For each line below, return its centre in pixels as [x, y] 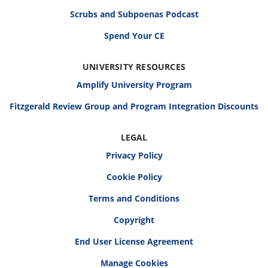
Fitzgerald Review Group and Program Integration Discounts [134, 106]
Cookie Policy [134, 177]
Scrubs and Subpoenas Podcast [134, 14]
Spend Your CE [134, 36]
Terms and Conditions [134, 198]
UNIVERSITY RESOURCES [134, 67]
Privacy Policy [134, 155]
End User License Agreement [134, 241]
